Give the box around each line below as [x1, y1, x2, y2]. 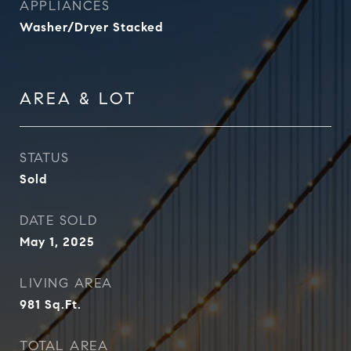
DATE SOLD [20, 212, 98, 229]
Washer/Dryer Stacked [20, 20, 164, 34]
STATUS [20, 150, 69, 166]
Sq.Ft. [45, 297, 81, 312]
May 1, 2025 [20, 234, 95, 249]
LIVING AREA [20, 275, 113, 291]
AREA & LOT [20, 89, 137, 109]
